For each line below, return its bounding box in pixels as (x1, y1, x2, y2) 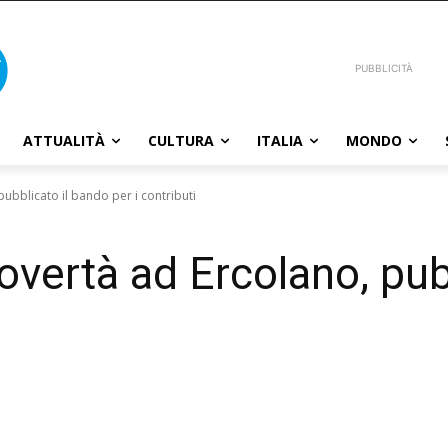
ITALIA (257, 130, 303, 150)
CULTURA (148, 130, 214, 150)
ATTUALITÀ (23, 130, 105, 150)
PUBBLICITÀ (355, 61, 414, 74)
